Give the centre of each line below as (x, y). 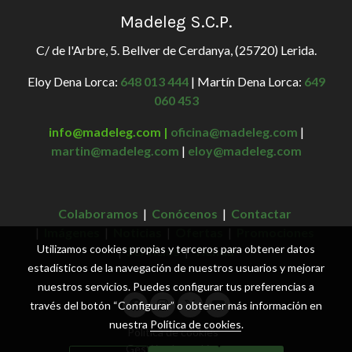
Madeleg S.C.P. (176, 22)
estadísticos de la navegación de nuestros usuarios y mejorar (176, 268)
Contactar (261, 214)
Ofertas (199, 233)
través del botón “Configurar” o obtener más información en (176, 305)
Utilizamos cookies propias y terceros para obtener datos (176, 249)
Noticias (137, 233)
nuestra (129, 324)
